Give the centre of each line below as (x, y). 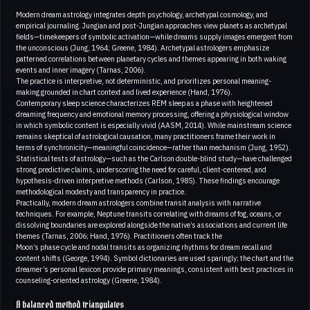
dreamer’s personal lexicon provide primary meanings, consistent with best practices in (155, 269)
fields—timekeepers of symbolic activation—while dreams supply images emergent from (154, 36)
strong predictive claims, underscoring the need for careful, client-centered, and (141, 169)
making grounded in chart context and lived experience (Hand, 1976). (124, 92)
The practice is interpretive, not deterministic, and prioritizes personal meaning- (144, 81)
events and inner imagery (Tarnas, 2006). (81, 70)
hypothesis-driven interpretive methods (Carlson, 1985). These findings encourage (148, 180)
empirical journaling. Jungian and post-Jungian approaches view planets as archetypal (152, 25)
